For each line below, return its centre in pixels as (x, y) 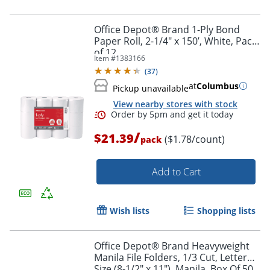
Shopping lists (226, 211)
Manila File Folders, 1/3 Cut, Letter (171, 258)
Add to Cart (176, 172)
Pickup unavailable (151, 88)
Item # (105, 58)
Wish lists (130, 211)
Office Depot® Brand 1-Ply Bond (167, 29)
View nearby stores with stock (175, 104)
